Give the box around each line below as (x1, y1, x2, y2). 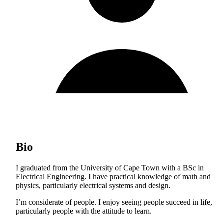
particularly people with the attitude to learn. (16, 206, 152, 215)
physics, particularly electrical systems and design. (16, 181, 170, 190)
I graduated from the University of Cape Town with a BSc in (16, 163, 204, 172)
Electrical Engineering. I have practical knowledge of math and (16, 172, 211, 181)
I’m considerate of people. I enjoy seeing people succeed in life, (16, 197, 212, 206)
